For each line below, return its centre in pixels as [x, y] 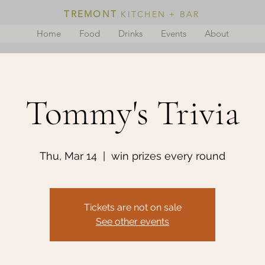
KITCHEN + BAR [160, 14]
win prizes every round [168, 156]
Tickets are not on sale [132, 207]
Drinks [130, 33]
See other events [132, 222]
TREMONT [91, 14]
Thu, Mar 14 [68, 156]
